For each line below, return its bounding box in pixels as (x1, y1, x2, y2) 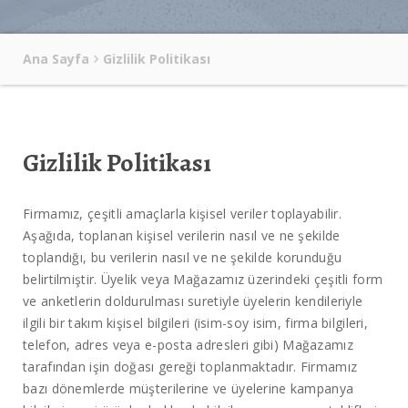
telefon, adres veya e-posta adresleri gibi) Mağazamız (23, 336, 353, 354)
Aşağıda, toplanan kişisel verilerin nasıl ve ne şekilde (23, 227, 341, 245)
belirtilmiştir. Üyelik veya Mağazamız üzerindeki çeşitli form (23, 270, 383, 289)
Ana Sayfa (23, 50, 89, 68)
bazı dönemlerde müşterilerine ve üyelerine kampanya (23, 380, 354, 398)
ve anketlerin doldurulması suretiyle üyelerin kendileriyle (23, 292, 363, 311)
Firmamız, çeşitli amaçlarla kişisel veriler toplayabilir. (23, 205, 342, 223)
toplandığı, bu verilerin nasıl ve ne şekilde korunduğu (23, 249, 342, 267)
